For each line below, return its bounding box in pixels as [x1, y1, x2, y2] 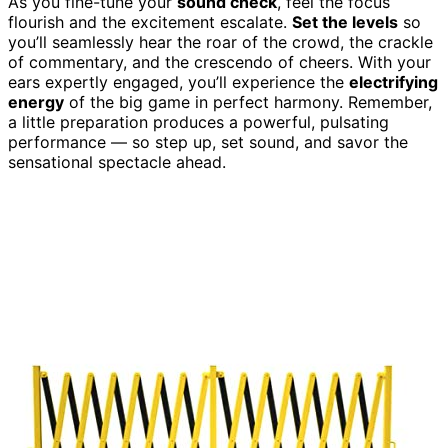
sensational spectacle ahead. [8, 151, 226, 172]
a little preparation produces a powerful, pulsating [8, 111, 389, 132]
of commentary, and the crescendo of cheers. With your [8, 51, 431, 72]
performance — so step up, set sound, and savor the [8, 131, 408, 152]
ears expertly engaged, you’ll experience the [8, 71, 349, 92]
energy [8, 91, 64, 112]
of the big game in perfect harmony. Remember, [64, 91, 432, 112]
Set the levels [292, 11, 398, 32]
